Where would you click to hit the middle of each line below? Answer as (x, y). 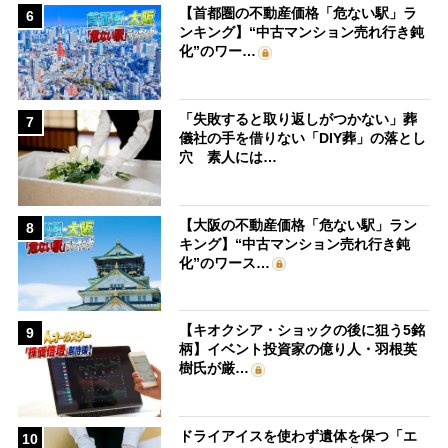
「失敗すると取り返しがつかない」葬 (298, 119)
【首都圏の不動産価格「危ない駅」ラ (298, 13)
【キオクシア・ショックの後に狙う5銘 (302, 330)
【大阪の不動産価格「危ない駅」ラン (298, 224)
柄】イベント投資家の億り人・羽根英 (298, 349)
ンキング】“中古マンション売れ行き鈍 (302, 32)
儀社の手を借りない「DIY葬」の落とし (303, 138)
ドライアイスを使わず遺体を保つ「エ (298, 435)
